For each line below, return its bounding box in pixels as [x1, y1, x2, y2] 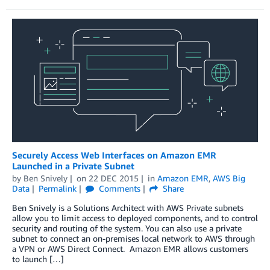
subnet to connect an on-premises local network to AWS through [12, 233, 255, 244]
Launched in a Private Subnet [12, 160, 134, 172]
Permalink [38, 183, 77, 194]
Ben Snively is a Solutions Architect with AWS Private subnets [12, 202, 243, 213]
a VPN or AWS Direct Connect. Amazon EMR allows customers [12, 243, 248, 254]
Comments [96, 183, 140, 194]
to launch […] [12, 254, 64, 265]
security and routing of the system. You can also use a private [12, 223, 242, 234]
